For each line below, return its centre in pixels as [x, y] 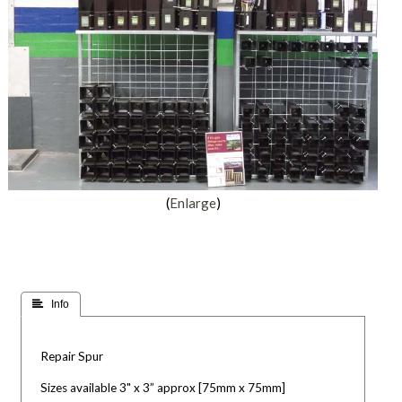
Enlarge [192, 202]
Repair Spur [72, 357]
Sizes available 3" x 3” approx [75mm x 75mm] [163, 387]
